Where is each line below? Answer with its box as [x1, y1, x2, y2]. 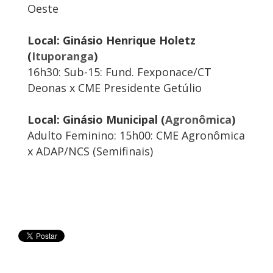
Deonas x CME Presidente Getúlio [27, 80, 202, 96]
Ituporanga [32, 49, 94, 64]
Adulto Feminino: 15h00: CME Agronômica [27, 128, 245, 143]
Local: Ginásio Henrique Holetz [27, 33, 196, 48]
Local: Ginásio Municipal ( [27, 112, 165, 127]
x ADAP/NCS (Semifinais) [27, 144, 153, 159]
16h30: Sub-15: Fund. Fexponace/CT [27, 65, 211, 80]
